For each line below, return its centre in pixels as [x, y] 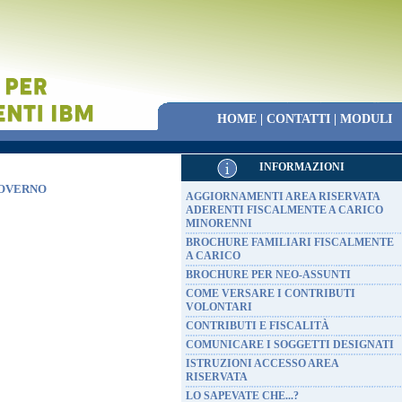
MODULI [366, 119]
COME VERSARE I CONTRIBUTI [271, 293]
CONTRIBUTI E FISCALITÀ [258, 326]
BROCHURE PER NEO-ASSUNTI [268, 275]
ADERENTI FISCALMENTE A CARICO [284, 210]
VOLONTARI [219, 307]
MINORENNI [219, 223]
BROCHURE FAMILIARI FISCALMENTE [290, 242]
